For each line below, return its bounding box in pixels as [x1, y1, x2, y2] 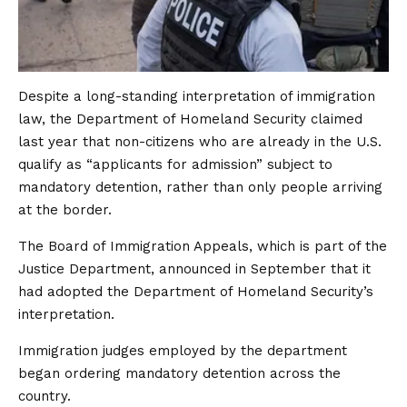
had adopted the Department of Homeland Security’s [18, 283, 373, 300]
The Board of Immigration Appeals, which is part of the [18, 237, 387, 254]
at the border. [18, 201, 112, 218]
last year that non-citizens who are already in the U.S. [18, 133, 382, 150]
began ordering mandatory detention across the [18, 364, 341, 382]
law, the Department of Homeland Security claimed [18, 110, 362, 127]
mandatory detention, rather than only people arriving [18, 178, 382, 195]
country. [18, 387, 71, 404]
